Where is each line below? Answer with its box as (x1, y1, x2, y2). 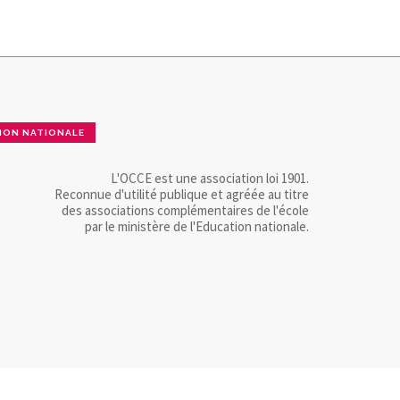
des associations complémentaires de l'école (62, 201, 309, 219)
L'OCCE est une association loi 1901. (111, 169, 309, 187)
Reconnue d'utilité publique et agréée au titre (54, 185, 309, 203)
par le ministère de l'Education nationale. (85, 217, 309, 235)
